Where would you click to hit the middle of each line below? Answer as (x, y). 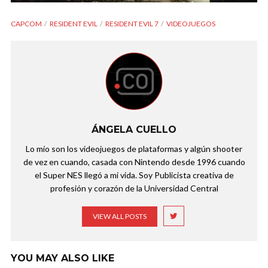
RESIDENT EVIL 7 (132, 23)
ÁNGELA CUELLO (134, 129)
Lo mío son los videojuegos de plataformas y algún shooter (134, 148)
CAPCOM (26, 23)
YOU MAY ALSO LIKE (63, 258)
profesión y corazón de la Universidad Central (134, 188)
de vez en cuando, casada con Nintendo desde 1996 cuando (134, 162)
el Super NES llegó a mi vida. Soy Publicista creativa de (134, 175)
